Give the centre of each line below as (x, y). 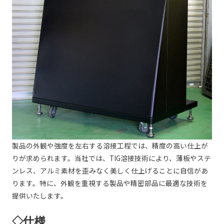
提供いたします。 (39, 196)
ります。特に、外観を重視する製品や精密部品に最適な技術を (109, 183)
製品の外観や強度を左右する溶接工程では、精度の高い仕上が (110, 146)
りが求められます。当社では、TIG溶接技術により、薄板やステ (111, 158)
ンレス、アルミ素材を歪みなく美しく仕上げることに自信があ (110, 171)
